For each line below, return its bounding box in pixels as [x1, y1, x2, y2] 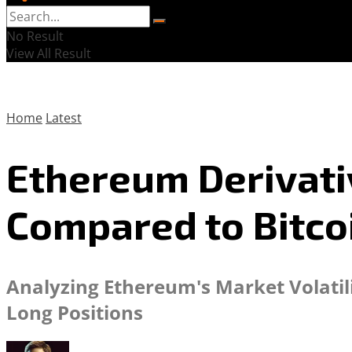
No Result [6, 27, 64, 45]
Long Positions [6, 299, 143, 325]
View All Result [6, 45, 91, 62]
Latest [46, 109, 82, 126]
